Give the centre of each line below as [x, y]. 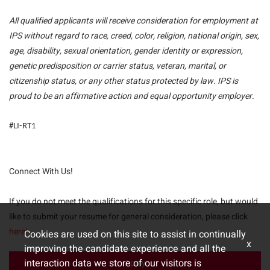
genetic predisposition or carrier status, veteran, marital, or [118, 66]
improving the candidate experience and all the [125, 249]
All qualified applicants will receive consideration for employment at [133, 21]
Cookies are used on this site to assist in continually [135, 234]
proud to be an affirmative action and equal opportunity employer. [132, 96]
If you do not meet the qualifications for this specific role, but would [133, 202]
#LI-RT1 [23, 126]
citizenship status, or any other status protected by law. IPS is [124, 81]
